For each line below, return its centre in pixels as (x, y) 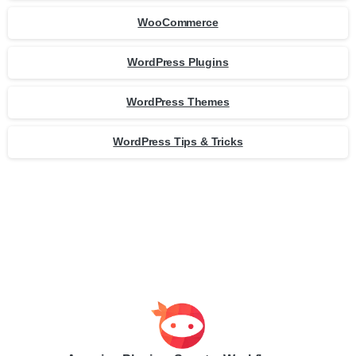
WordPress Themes (178, 102)
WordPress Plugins (178, 62)
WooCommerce (178, 23)
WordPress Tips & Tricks (178, 142)
